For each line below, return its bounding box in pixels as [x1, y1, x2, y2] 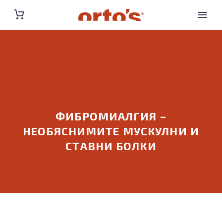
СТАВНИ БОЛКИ [65, 139, 157, 153]
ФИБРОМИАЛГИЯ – [55, 110, 166, 123]
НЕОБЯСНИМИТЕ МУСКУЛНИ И [23, 124, 199, 138]
